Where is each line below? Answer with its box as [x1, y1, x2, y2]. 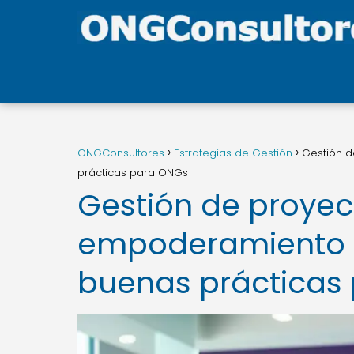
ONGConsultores [77, 145, 164, 160]
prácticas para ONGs [77, 165, 188, 180]
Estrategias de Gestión [174, 145, 292, 160]
